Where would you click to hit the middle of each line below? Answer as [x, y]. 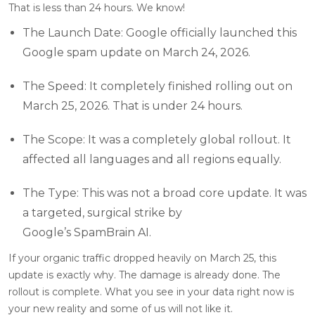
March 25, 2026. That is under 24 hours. [133, 105]
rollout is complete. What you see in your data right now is [151, 291]
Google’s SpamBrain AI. [87, 232]
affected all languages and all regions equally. [152, 159]
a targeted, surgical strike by [102, 212]
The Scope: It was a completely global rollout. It [157, 139]
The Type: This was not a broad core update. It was [165, 193]
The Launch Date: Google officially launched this [160, 32]
